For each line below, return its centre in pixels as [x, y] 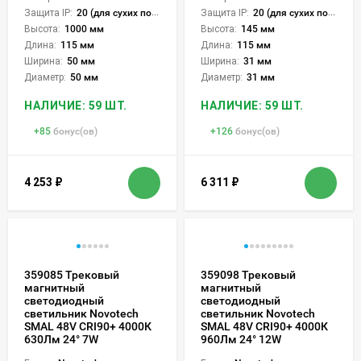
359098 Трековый [248, 274]
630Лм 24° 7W [61, 339]
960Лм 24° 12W [241, 339]
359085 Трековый [72, 274]
